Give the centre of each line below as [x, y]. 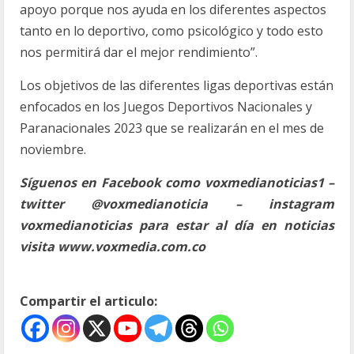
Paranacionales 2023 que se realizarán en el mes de [172, 128]
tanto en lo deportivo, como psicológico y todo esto [171, 31]
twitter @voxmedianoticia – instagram [177, 204]
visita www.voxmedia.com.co [113, 247]
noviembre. [53, 149]
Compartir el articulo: [88, 301]
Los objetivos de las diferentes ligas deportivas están [177, 85]
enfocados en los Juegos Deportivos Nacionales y [166, 107]
